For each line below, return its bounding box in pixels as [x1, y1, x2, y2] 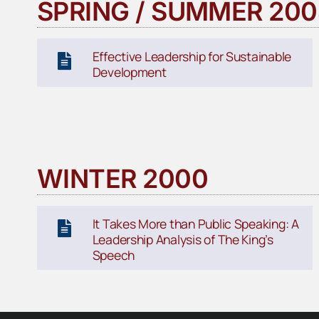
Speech [92, 246, 135, 264]
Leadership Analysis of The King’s [92, 231, 273, 249]
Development [92, 63, 167, 81]
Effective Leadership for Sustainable [92, 48, 292, 66]
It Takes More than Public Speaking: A [92, 215, 299, 233]
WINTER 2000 [36, 163, 208, 195]
